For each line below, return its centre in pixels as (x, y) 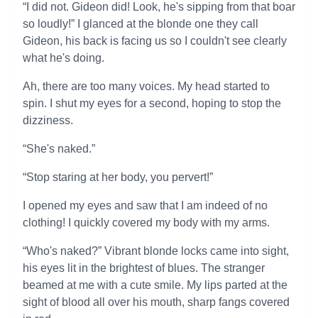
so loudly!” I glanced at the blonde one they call (141, 24)
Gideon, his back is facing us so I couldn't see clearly (155, 41)
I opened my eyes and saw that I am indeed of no (145, 205)
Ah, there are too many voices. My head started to (146, 86)
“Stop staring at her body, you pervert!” (118, 177)
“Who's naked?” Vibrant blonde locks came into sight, (156, 251)
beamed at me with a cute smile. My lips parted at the (155, 285)
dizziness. (48, 120)
